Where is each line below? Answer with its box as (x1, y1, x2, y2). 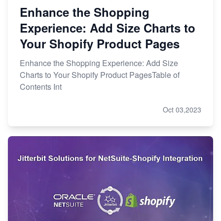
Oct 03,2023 (163, 105, 201, 115)
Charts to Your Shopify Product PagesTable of (20, 69, 180, 81)
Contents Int (20, 81, 62, 93)
